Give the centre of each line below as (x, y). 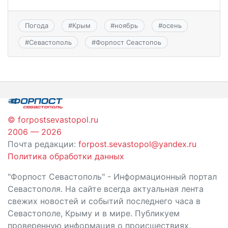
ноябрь (126, 26)
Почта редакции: (43, 144)
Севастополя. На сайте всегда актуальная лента (106, 189)
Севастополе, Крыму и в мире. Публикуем (94, 213)
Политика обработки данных (66, 156)
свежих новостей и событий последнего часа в (104, 201)
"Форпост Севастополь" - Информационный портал (112, 177)
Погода (36, 26)
